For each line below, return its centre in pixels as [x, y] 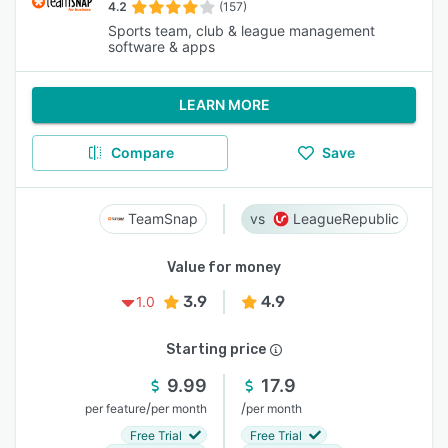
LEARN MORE [224, 104]
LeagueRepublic [346, 218]
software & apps [161, 46]
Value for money [224, 267]
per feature [115, 408]
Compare [142, 152]
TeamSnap [163, 218]
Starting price [216, 349]
